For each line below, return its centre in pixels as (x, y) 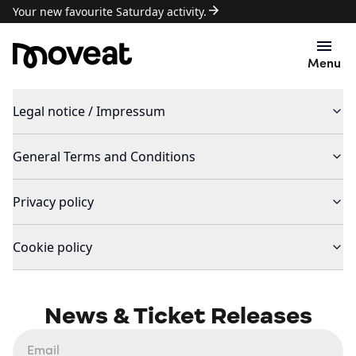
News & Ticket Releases (178, 315)
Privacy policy (53, 202)
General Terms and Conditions (104, 157)
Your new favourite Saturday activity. (110, 12)
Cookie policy (52, 247)
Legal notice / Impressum (89, 111)
